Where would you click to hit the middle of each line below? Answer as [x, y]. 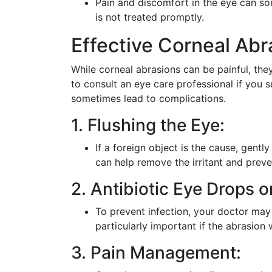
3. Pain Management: [156, 252]
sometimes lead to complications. [148, 98]
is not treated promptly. [150, 17]
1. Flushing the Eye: [148, 125]
